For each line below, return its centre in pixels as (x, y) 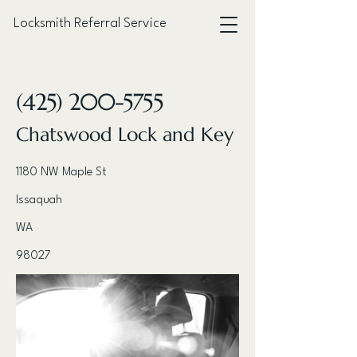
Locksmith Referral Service (90, 24)
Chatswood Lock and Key (125, 135)
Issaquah (39, 200)
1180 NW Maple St (61, 173)
